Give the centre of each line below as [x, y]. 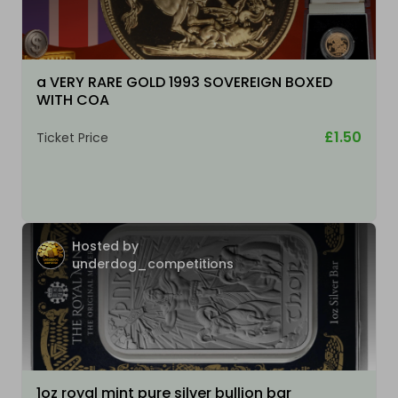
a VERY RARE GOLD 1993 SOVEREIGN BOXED [184, 83]
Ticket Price [72, 138]
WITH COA [73, 100]
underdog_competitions [153, 264]
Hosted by [105, 247]
